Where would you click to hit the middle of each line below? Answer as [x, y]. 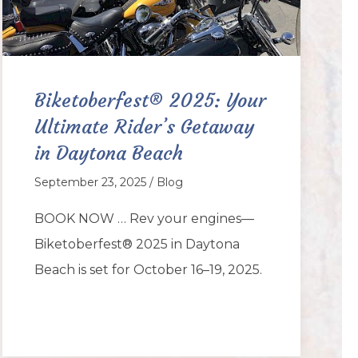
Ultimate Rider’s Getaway [144, 127]
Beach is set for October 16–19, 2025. [148, 269]
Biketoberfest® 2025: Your [150, 100]
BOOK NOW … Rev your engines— [144, 218]
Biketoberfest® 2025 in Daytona [137, 244]
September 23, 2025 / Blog [108, 182]
